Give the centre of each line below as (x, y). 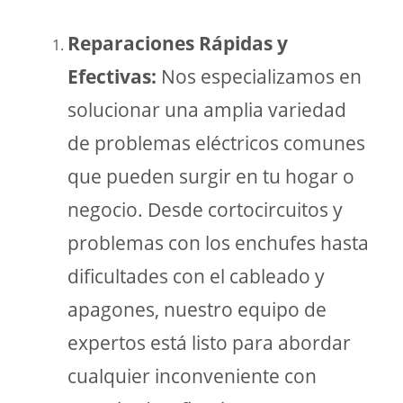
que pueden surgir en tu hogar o (211, 176)
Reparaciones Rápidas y (178, 43)
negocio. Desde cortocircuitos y (205, 210)
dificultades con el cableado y (196, 276)
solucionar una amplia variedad (207, 110)
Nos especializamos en (259, 76)
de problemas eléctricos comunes (216, 143)
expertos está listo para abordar (209, 343)
